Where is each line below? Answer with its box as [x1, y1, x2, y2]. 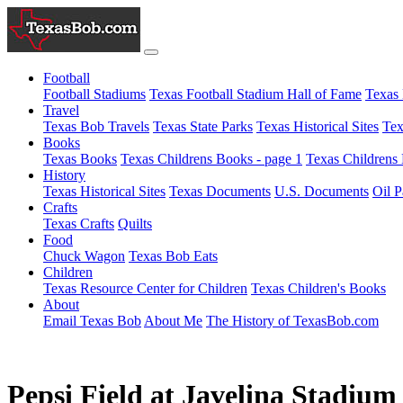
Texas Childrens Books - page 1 [121, 151, 302, 166]
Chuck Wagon [43, 248, 125, 264]
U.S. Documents [274, 184, 369, 199]
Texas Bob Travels [43, 119, 149, 134]
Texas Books [43, 151, 117, 166]
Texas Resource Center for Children [43, 281, 247, 296]
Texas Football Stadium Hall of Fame [149, 86, 362, 102]
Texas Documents [169, 184, 271, 199]
